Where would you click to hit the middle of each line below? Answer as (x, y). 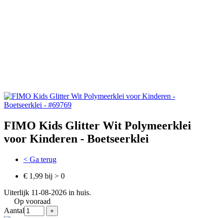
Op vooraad (32, 201)
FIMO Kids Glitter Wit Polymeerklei (98, 125)
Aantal (14, 210)
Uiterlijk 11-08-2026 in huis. (47, 192)
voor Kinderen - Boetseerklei (76, 138)
